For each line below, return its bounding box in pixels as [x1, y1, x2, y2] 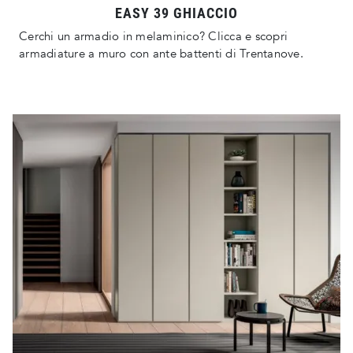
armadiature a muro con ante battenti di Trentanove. [19, 46, 303, 62]
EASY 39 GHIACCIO [115, 5, 238, 22]
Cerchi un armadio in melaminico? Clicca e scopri [19, 28, 288, 45]
